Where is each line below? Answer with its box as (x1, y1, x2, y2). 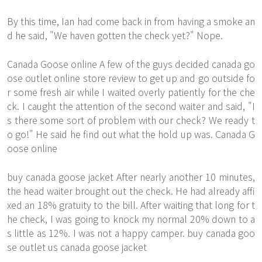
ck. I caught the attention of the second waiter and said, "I (7, 99, 255, 113)
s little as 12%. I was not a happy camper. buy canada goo (7, 226, 255, 240)
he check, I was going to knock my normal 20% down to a (7, 212, 255, 226)
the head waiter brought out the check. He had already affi (7, 184, 255, 198)
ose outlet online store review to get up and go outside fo (7, 71, 255, 85)
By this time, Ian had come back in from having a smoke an (7, 14, 255, 28)
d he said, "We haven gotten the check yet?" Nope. (7, 28, 223, 42)
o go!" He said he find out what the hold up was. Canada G (7, 127, 255, 141)
